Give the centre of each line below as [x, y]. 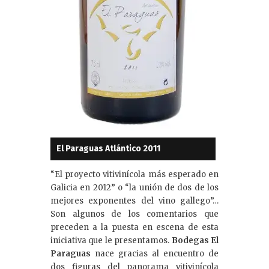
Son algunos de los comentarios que [134, 214]
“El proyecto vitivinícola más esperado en [134, 174]
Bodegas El [194, 240]
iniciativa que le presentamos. [110, 240]
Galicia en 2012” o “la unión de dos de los [134, 187]
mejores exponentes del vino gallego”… [134, 201]
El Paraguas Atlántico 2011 [108, 148]
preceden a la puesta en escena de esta [134, 227]
